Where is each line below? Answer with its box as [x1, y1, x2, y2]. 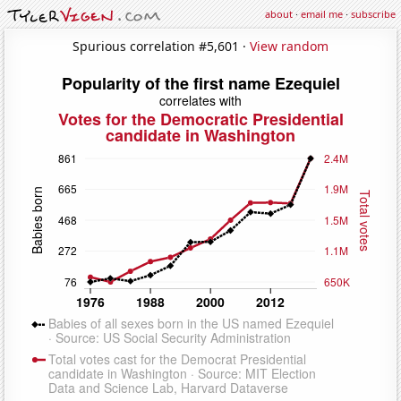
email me [301, 7, 343, 21]
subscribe [351, 7, 396, 21]
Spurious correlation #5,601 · [73, 37, 250, 55]
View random [250, 37, 328, 55]
